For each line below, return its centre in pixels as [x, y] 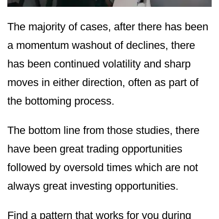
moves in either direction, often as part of [103, 83]
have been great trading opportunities [95, 149]
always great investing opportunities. [93, 186]
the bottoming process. [61, 101]
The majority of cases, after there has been [108, 27]
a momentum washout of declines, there [101, 45]
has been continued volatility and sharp [99, 64]
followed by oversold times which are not [103, 168]
